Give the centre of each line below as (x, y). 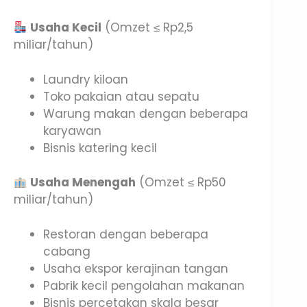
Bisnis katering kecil (100, 148)
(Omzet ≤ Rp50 (181, 183)
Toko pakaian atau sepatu (121, 96)
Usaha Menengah (83, 183)
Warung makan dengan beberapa (145, 113)
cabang (66, 251)
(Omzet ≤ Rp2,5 (148, 28)
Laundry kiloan (85, 79)
